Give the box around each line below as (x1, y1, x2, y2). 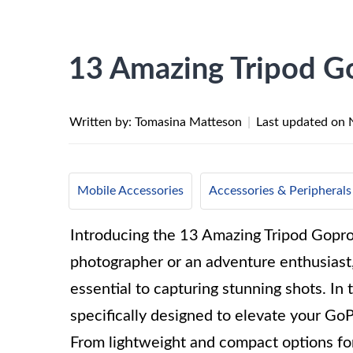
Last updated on (256, 116, 348, 128)
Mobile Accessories (77, 184, 184, 197)
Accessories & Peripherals (209, 184, 351, 197)
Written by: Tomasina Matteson (69, 116, 245, 128)
